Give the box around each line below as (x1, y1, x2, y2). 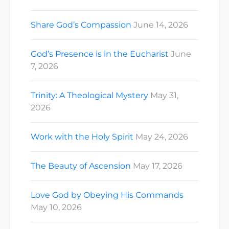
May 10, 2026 (31, 202, 82, 212)
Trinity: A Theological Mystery (31, 90, 148, 100)
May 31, (150, 90, 178, 100)
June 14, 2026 (133, 19, 188, 30)
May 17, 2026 (133, 161, 182, 171)
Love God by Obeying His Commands (31, 190, 184, 200)
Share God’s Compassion (31, 19, 131, 30)
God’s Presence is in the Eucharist (31, 49, 169, 59)
